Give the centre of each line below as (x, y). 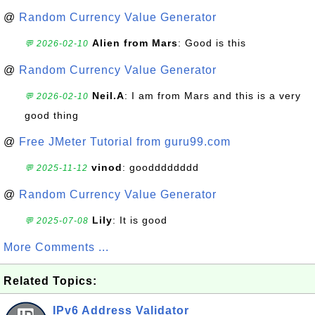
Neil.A (108, 96)
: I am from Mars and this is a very (213, 96)
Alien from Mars (135, 43)
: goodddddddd (161, 167)
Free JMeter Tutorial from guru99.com (125, 142)
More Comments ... (56, 247)
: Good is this (212, 43)
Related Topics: (50, 281)
